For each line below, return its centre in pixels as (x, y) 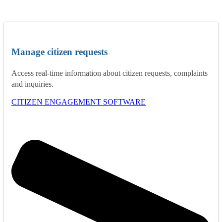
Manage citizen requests (59, 52)
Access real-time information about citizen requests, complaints (110, 73)
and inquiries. (32, 84)
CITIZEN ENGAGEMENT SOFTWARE (79, 102)
